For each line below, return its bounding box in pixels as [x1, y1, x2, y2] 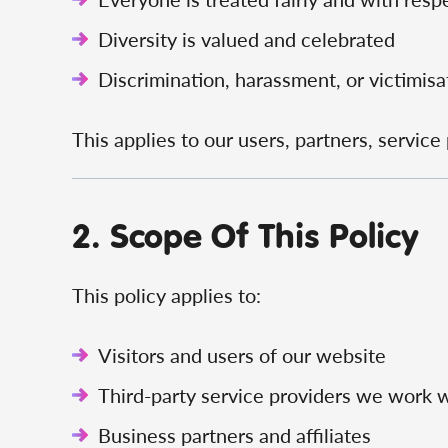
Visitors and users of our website [98, 341, 386, 369]
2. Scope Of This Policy [72, 212, 419, 257]
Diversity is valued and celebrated [98, 25, 395, 53]
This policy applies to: [72, 281, 261, 309]
